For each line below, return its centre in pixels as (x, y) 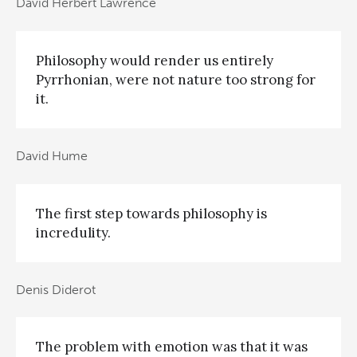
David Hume (52, 156)
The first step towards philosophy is (151, 213)
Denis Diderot (56, 289)
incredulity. (73, 232)
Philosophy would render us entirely (155, 60)
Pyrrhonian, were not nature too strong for (176, 79)
